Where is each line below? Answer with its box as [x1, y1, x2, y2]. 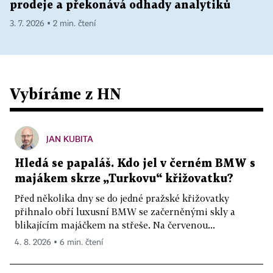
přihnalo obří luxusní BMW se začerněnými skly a [15, 205, 235, 217]
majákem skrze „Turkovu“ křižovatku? [15, 173, 233, 184]
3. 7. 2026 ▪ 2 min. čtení [10, 19, 96, 28]
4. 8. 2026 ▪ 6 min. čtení [15, 238, 103, 247]
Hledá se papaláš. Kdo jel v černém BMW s [15, 158, 255, 169]
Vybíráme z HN [10, 84, 121, 102]
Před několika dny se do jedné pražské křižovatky [15, 192, 229, 204]
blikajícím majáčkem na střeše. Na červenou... [15, 219, 215, 230]
